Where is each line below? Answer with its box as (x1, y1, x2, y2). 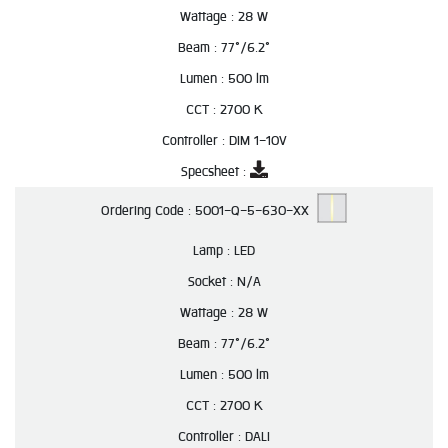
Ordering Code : (101, 200, 195, 222)
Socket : (187, 271, 237, 292)
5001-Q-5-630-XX (195, 200, 317, 222)
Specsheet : (180, 161, 250, 182)
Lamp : (193, 240, 234, 261)
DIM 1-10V (228, 130, 287, 151)
